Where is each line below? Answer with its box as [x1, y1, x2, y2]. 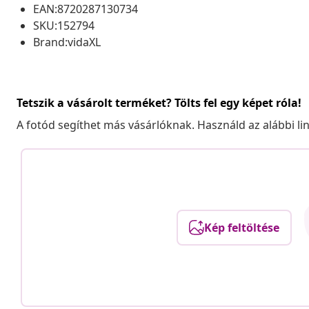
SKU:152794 [33, 17, 94, 33]
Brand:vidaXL [33, 34, 101, 50]
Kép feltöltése [203, 219, 279, 235]
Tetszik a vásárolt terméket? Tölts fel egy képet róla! [17, 94, 301, 110]
